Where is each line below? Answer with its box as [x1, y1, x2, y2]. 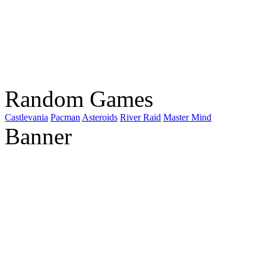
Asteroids [82, 112, 118, 122]
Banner [5, 123, 72, 149]
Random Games [5, 86, 153, 112]
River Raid [120, 112, 161, 122]
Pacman [50, 112, 80, 122]
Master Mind [163, 112, 211, 122]
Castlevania [5, 112, 48, 122]
